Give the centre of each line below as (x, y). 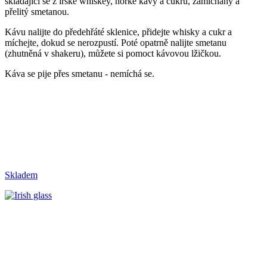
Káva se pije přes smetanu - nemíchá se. (80, 73)
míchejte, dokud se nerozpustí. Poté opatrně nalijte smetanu (116, 42)
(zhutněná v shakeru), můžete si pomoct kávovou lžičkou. (113, 53)
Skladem (21, 175)
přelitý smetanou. (37, 11)
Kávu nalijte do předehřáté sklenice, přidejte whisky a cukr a (118, 32)
